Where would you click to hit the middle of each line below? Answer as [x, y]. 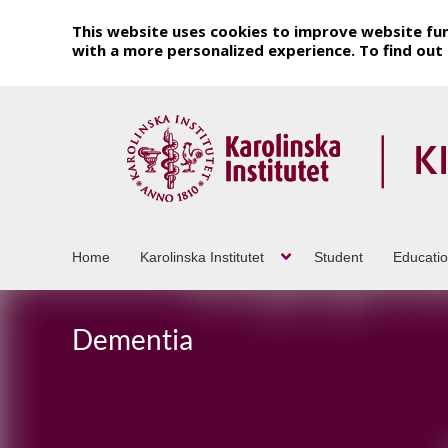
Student [338, 256]
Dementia [132, 338]
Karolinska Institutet [202, 256]
